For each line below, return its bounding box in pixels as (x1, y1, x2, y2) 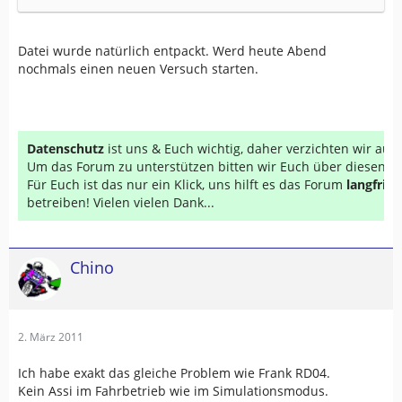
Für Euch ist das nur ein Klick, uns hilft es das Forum (27, 176, 346, 193)
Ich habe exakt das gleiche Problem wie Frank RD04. (18, 364, 330, 381)
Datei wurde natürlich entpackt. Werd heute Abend (18, 42, 327, 59)
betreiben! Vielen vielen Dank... (27, 194, 214, 211)
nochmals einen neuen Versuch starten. (18, 60, 258, 77)
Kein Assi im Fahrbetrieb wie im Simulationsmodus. (18, 382, 328, 399)
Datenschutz (27, 140, 104, 157)
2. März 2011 (18, 329, 83, 345)
